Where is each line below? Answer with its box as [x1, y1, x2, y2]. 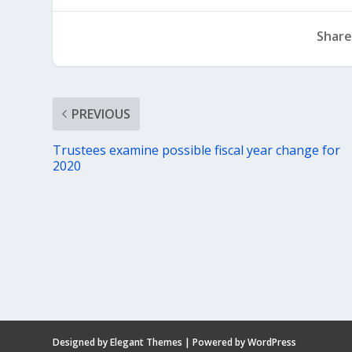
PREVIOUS [71, 104, 131, 123]
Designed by [53, 335, 111, 350]
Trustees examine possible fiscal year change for [53, 141, 341, 159]
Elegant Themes [110, 335, 183, 350]
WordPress [247, 335, 297, 350]
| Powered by [182, 335, 248, 350]
